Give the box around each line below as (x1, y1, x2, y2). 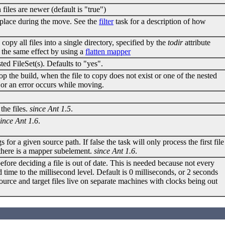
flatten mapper (85, 47, 131, 56)
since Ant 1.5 (30, 104, 71, 113)
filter (99, 17, 114, 26)
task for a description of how (114, 17, 206, 26)
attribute (183, 38, 210, 47)
